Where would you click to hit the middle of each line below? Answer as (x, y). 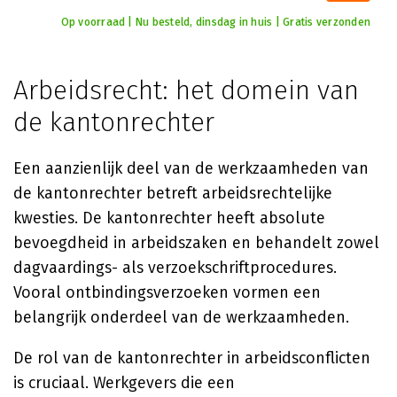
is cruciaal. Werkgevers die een (124, 383)
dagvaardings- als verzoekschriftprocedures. (175, 268)
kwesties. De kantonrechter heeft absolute (169, 218)
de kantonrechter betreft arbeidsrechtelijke (173, 193)
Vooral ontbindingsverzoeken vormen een (167, 292)
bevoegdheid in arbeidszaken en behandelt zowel (196, 243)
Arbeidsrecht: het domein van (186, 90)
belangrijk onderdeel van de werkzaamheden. (181, 317)
